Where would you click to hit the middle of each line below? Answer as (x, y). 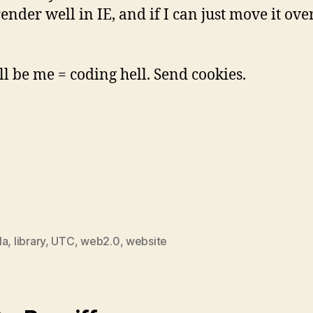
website (146, 241)
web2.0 (100, 241)
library (29, 241)
